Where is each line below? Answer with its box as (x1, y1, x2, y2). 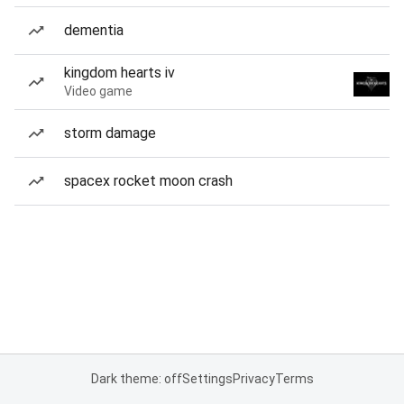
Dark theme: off (90, 372, 182, 386)
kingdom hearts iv (64, 64, 175, 81)
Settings (181, 372, 233, 386)
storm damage (64, 124, 156, 142)
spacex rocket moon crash (64, 172, 233, 189)
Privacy (232, 372, 275, 386)
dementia (64, 22, 124, 39)
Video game (64, 84, 133, 98)
